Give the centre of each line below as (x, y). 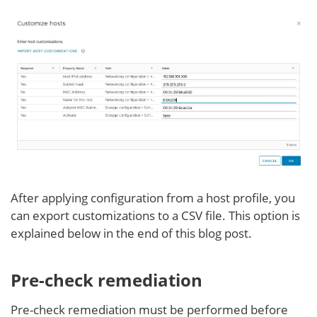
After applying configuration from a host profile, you (153, 198)
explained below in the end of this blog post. (131, 234)
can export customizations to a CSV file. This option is (155, 216)
